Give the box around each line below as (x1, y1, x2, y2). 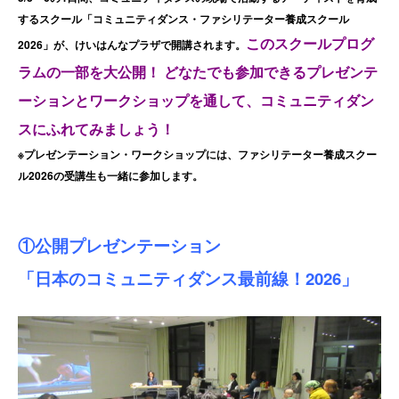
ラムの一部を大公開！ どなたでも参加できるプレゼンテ (18, 61, 378, 83)
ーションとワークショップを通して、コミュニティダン (18, 90, 374, 111)
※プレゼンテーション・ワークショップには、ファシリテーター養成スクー (18, 146, 377, 163)
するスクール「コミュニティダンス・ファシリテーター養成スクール (18, 11, 349, 28)
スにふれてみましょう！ (18, 118, 175, 140)
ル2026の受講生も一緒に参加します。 (18, 167, 203, 184)
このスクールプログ (246, 33, 374, 54)
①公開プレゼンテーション (18, 233, 221, 258)
